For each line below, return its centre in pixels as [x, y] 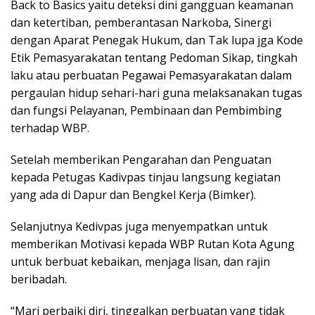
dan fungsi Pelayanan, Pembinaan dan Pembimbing [146, 110]
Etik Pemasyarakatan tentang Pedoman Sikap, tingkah [154, 57]
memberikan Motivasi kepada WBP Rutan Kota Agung [153, 244]
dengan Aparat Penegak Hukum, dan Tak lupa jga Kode [157, 40]
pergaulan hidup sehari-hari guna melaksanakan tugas [156, 92]
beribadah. [39, 279]
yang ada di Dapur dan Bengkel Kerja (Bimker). [133, 194]
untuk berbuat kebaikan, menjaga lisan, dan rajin [140, 261]
